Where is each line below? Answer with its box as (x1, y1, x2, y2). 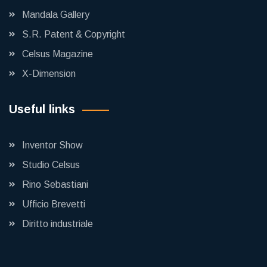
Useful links (9, 103, 75, 116)
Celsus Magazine (22, 49, 93, 59)
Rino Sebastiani (22, 179, 88, 190)
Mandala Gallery (22, 10, 89, 20)
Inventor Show (22, 140, 83, 150)
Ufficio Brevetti (22, 199, 85, 209)
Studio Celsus (22, 160, 80, 170)
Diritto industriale (22, 219, 93, 229)
